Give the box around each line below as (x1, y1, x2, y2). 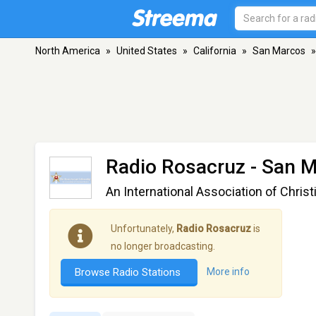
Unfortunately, (111, 223, 176, 234)
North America (35, 45, 100, 56)
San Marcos (253, 45, 305, 56)
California (193, 45, 236, 56)
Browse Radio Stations (75, 266, 183, 279)
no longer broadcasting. (111, 241, 215, 252)
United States (116, 45, 177, 56)
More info (207, 266, 250, 278)
